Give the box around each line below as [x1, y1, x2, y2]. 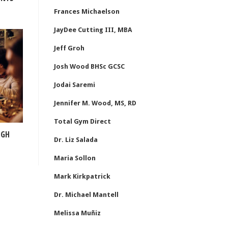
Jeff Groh [54, 44, 84, 52]
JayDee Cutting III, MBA [54, 26, 132, 34]
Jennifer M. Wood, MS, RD [54, 99, 136, 107]
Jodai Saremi [54, 81, 95, 89]
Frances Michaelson [54, 8, 120, 15]
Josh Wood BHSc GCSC [54, 63, 125, 70]
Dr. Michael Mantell [54, 191, 119, 198]
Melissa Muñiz [54, 209, 101, 217]
